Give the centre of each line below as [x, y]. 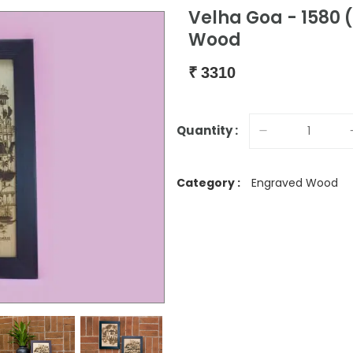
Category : [208, 182]
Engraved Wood [295, 182]
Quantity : [207, 131]
